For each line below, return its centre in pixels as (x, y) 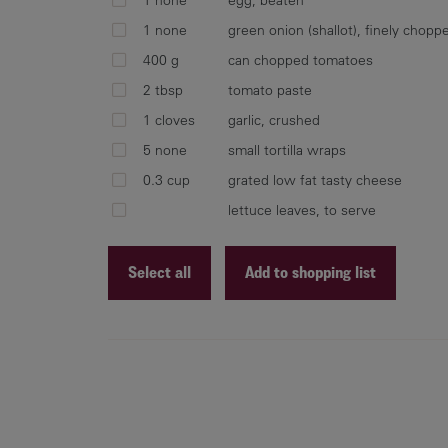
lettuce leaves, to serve (302, 209)
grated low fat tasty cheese (315, 179)
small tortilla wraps (287, 149)
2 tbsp (163, 89)
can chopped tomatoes (300, 59)
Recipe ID (138, 338)
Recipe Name (151, 366)
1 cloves (169, 119)
